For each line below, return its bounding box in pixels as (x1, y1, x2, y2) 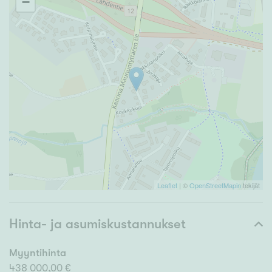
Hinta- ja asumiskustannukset (9, 216, 186, 232)
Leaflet (157, 180, 177, 191)
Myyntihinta (9, 247, 66, 259)
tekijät (241, 180, 260, 191)
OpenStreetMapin (189, 180, 241, 191)
